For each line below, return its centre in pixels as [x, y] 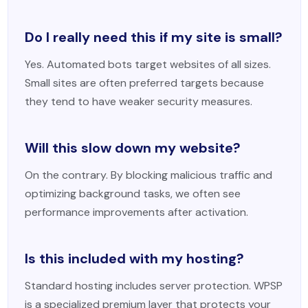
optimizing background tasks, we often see [132, 194]
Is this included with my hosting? [134, 258]
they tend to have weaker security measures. [138, 101]
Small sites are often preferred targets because [144, 83]
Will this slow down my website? [132, 148]
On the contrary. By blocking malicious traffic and [148, 175]
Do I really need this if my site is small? [153, 37]
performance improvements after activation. [136, 212]
